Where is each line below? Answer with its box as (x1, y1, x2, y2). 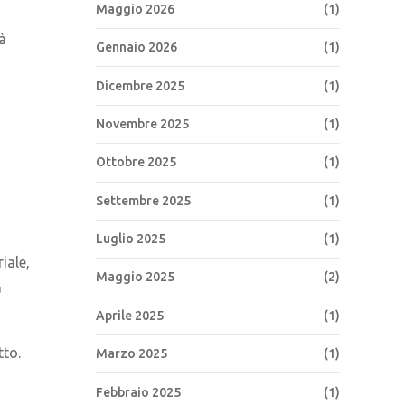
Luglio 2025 (96, 231, 165, 247)
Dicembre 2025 (96, 78, 184, 93)
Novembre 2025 (96, 116, 189, 131)
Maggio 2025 (96, 269, 174, 285)
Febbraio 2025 (96, 384, 181, 400)
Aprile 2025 (96, 307, 164, 323)
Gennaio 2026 (96, 40, 177, 55)
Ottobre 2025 (96, 155, 176, 170)
